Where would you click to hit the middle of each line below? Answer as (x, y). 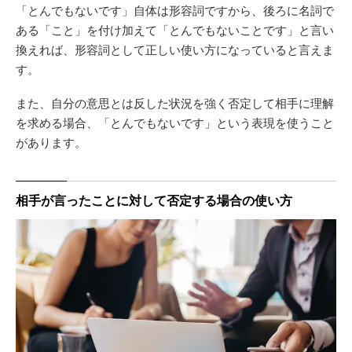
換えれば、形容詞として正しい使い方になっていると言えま (175, 49)
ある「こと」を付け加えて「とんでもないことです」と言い (175, 29)
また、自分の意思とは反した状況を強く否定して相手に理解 (175, 102)
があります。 (51, 141)
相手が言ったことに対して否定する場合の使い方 (154, 200)
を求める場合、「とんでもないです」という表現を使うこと (175, 122)
